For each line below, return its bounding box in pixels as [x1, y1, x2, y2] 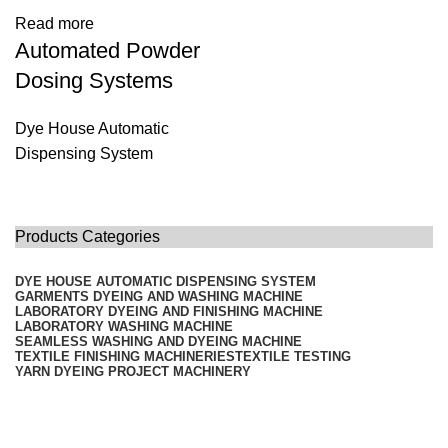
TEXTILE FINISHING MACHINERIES [15, 349, 235, 364]
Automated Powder [15, 38, 200, 63]
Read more [15, 15, 94, 32]
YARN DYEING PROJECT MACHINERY [15, 364, 251, 379]
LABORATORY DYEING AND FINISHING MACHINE [15, 304, 323, 319]
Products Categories [15, 228, 160, 245]
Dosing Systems [15, 68, 173, 93]
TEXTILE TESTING [235, 349, 351, 364]
